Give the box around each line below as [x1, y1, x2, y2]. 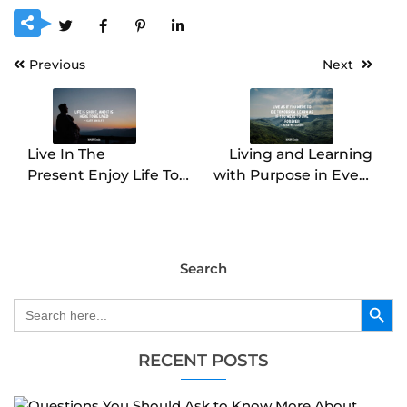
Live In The [27, 145, 105, 164]
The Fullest [27, 187, 107, 205]
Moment [309, 187, 372, 205]
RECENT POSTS [138, 349, 269, 371]
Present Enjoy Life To [27, 166, 179, 184]
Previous [29, 56, 85, 74]
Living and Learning [229, 145, 372, 164]
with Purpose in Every [213, 166, 372, 184]
